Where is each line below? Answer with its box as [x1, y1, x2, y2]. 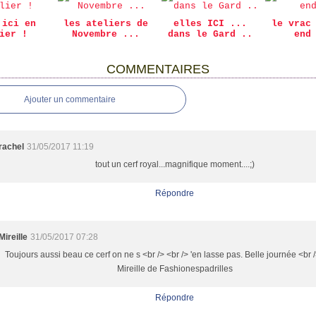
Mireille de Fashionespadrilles [116, 264, 233, 274]
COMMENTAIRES [106, 62, 209, 76]
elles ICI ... [173, 18, 247, 29]
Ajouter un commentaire [24, 95, 116, 104]
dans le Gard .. [167, 29, 253, 39]
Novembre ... [72, 29, 140, 39]
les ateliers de [63, 18, 149, 29]
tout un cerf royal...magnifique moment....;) [95, 159, 255, 169]
